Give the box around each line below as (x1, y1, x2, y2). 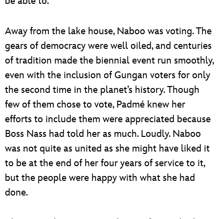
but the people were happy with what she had (5, 172, 195, 184)
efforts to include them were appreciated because (5, 113, 211, 125)
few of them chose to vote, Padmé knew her (5, 98, 185, 110)
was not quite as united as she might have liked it (5, 142, 210, 154)
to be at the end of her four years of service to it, (5, 157, 205, 169)
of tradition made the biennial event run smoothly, (5, 54, 214, 66)
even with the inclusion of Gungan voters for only (5, 69, 210, 81)
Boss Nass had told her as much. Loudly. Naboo (5, 128, 201, 140)
